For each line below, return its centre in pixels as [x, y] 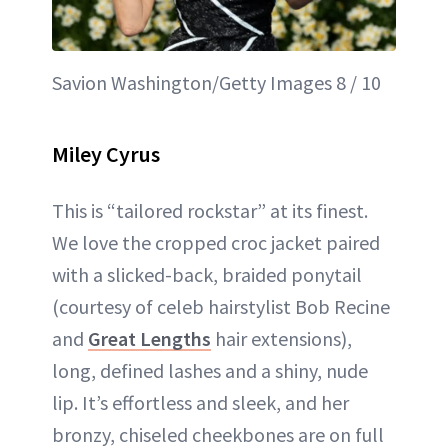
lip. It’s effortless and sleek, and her [200, 402]
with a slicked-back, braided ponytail [207, 274]
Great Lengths [149, 338]
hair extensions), [281, 338]
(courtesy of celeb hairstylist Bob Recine [221, 306]
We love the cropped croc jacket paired [216, 242]
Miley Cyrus [106, 153]
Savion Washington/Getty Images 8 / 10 [216, 82]
